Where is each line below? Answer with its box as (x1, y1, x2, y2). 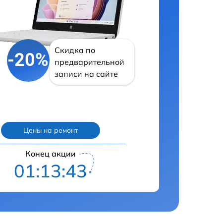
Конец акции (25, 148, 76, 159)
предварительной (54, 56, 124, 67)
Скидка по (54, 45, 95, 55)
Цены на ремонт (23, 125, 78, 135)
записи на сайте (54, 68, 118, 79)
